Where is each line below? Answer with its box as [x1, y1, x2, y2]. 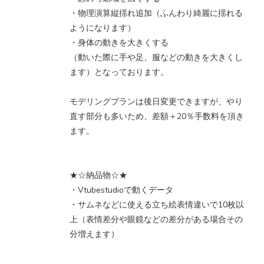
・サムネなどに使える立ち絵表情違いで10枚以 [70, 199, 244, 210]
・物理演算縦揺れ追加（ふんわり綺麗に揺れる [70, 7, 243, 19]
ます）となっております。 [70, 66, 169, 78]
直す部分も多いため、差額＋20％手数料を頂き [70, 110, 244, 122]
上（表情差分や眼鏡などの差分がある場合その [70, 213, 243, 225]
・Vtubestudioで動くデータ [70, 184, 173, 196]
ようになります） [70, 22, 136, 34]
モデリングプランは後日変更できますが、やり [70, 95, 243, 107]
